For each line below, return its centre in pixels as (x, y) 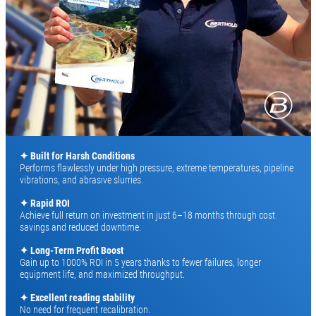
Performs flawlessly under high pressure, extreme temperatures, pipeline (156, 168)
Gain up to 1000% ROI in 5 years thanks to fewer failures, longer (140, 262)
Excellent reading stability (82, 297)
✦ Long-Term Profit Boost (71, 250)
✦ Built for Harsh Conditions (77, 156)
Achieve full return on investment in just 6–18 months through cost (147, 215)
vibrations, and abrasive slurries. (82, 180)
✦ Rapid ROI (44, 203)
